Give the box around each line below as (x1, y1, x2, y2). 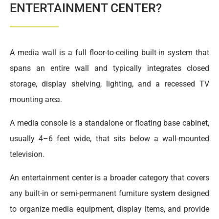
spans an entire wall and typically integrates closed (10, 64, 209, 73)
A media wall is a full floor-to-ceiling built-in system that (10, 48, 209, 57)
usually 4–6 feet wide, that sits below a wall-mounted (10, 134, 209, 143)
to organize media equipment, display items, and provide (10, 204, 209, 214)
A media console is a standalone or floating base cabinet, (10, 118, 209, 128)
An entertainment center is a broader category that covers (10, 173, 209, 182)
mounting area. (10, 95, 64, 104)
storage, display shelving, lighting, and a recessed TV (10, 79, 209, 88)
